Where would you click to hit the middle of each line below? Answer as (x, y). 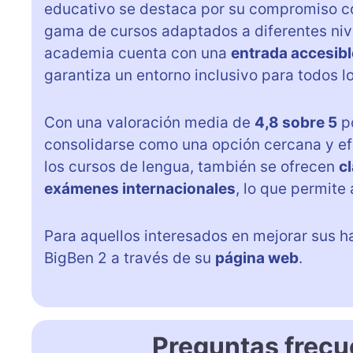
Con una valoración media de (149, 123)
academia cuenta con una (137, 54)
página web (257, 258)
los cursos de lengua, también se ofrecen (191, 167)
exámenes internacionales (140, 189)
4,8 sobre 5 (296, 123)
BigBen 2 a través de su (130, 258)
